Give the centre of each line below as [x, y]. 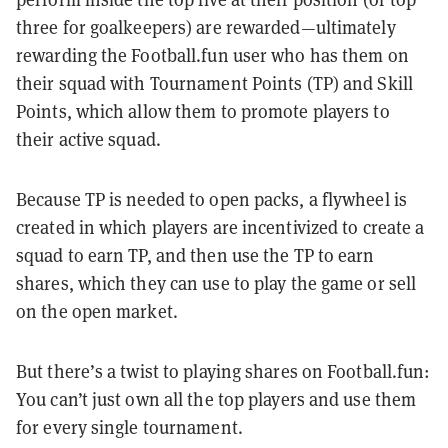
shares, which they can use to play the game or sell [216, 284]
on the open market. [99, 312]
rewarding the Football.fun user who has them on [212, 56]
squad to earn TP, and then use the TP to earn [195, 256]
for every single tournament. [131, 428]
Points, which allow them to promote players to [203, 112]
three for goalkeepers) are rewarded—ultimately [206, 28]
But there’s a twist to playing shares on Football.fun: [223, 372]
